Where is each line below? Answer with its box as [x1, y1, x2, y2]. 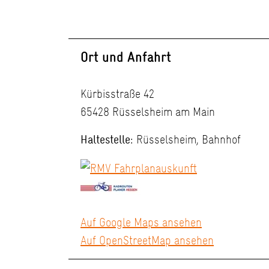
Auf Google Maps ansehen [80, 214, 202, 231]
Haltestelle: [80, 131, 133, 148]
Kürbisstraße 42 [80, 85, 154, 103]
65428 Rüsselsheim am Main [80, 103, 215, 121]
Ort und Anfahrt [80, 47, 171, 67]
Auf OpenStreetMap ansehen [80, 232, 214, 249]
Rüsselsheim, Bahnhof [133, 131, 241, 148]
